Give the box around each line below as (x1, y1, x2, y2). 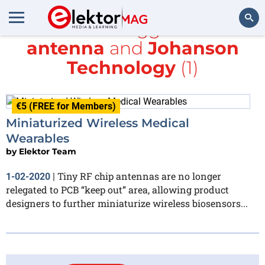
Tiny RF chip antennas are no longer (57, 169, 221, 182)
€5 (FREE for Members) (16, 101, 116, 112)
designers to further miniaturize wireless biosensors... (6, 196, 248, 209)
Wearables (6, 131, 69, 146)
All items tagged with (38, 18, 227, 40)
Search (228, 45, 253, 55)
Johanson (147, 37, 239, 59)
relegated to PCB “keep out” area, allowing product (6, 183, 229, 196)
